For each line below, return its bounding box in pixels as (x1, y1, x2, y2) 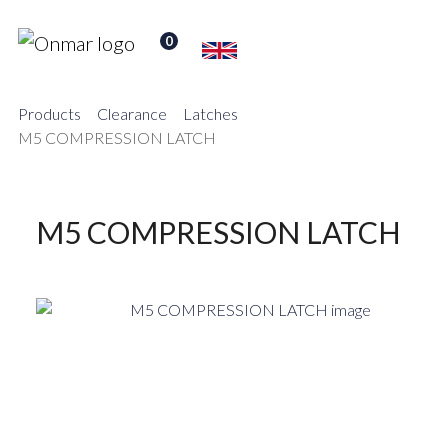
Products (18, 104, 81, 123)
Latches (183, 104, 238, 123)
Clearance (97, 104, 167, 123)
